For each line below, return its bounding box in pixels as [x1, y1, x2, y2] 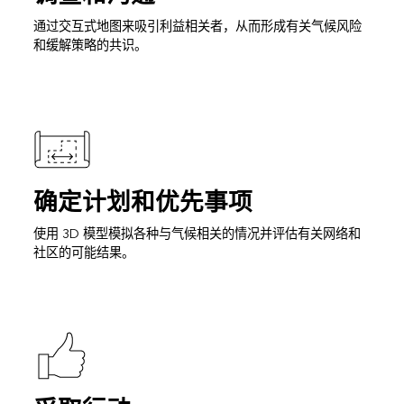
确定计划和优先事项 [32, 182, 252, 225]
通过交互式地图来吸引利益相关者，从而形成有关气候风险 [32, 15, 362, 39]
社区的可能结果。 [32, 242, 134, 265]
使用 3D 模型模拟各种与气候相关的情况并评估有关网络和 [32, 223, 361, 246]
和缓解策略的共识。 [32, 34, 147, 58]
